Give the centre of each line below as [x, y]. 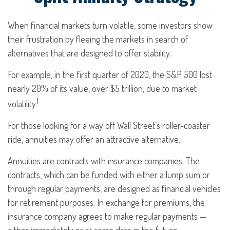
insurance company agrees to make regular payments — [107, 216]
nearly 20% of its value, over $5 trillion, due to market [102, 88]
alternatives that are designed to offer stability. [89, 53]
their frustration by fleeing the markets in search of [98, 39]
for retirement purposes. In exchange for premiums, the [106, 202]
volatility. [22, 104]
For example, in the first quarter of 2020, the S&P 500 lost [110, 74]
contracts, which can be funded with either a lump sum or [109, 175]
